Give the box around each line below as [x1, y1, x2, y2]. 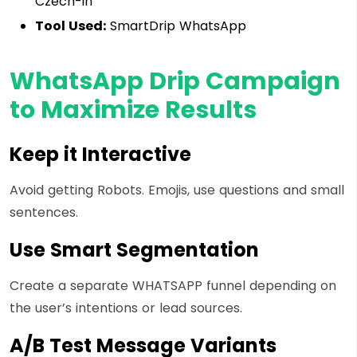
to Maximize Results [10, 92, 257, 127]
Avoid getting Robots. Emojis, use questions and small [10, 180, 344, 199]
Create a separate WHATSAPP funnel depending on [10, 276, 336, 295]
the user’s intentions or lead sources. [10, 298, 242, 317]
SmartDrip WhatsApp [106, 16, 246, 35]
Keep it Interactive [10, 140, 191, 167]
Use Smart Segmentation [10, 236, 259, 263]
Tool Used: [35, 16, 106, 35]
